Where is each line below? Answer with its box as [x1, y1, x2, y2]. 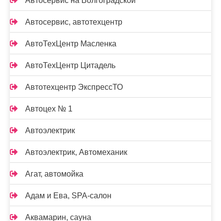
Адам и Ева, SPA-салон [25, 191, 111, 200]
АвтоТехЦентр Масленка [25, 39, 116, 48]
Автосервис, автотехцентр [25, 17, 122, 26]
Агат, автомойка [25, 169, 83, 178]
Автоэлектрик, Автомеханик [25, 147, 127, 156]
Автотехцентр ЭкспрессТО [25, 82, 123, 91]
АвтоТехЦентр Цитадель [25, 61, 115, 70]
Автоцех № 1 [25, 104, 73, 113]
